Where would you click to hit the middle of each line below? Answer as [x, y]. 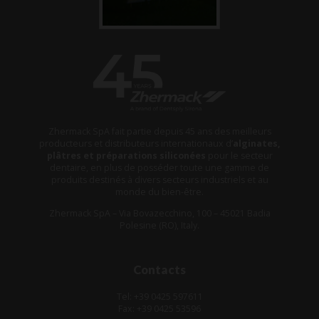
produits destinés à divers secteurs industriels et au [159, 180]
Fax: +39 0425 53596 [159, 309]
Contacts [159, 270]
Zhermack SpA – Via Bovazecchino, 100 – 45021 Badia [159, 213]
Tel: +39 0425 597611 [159, 297]
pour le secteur [239, 156]
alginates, [256, 144]
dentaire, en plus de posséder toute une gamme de [159, 168]
